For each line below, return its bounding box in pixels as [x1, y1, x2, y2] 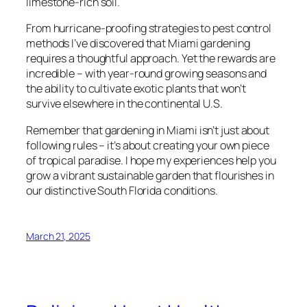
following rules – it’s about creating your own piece [26, 137, 269, 153]
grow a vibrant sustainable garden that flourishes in [26, 167, 274, 183]
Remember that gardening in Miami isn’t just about [26, 122, 270, 138]
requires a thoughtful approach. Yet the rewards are [26, 51, 275, 66]
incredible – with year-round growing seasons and [26, 66, 267, 82]
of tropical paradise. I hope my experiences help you [26, 152, 276, 168]
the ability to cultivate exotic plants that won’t [26, 81, 247, 97]
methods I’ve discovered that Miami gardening [26, 36, 250, 51]
